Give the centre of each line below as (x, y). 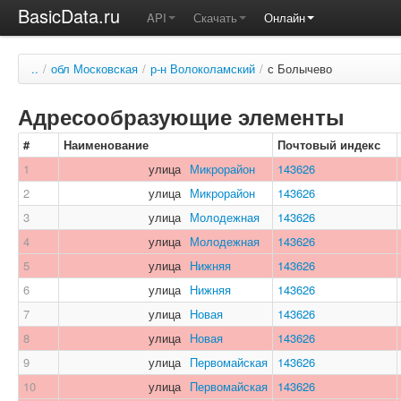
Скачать (215, 17)
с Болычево (300, 68)
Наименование (106, 145)
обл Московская (94, 68)
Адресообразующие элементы (181, 116)
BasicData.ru (69, 16)
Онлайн (285, 17)
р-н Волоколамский (203, 68)
